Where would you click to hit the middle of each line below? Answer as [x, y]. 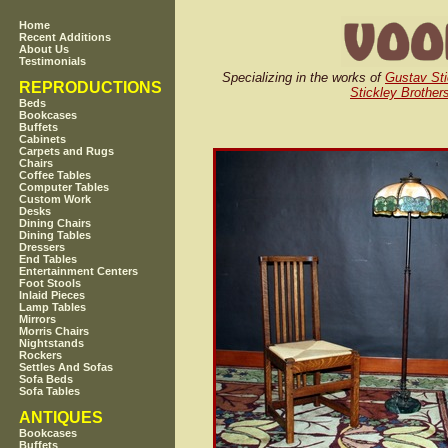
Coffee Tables [55, 175]
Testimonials [53, 61]
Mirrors [38, 319]
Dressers [42, 247]
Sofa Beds [46, 379]
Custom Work [55, 199]
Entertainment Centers [79, 271]
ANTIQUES [61, 418]
